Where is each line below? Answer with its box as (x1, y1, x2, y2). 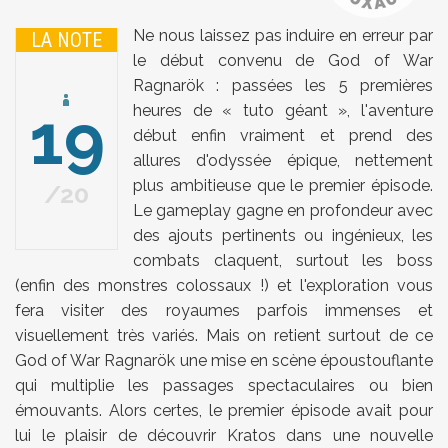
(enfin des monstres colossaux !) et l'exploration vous (15, 276, 433, 296)
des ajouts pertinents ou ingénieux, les (133, 226, 433, 246)
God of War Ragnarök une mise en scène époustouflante (15, 351, 433, 371)
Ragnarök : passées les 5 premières (133, 76, 433, 96)
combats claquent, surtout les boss (133, 251, 433, 271)
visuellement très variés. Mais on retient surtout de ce (15, 326, 433, 346)
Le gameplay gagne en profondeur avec (133, 201, 433, 221)
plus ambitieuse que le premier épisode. (133, 176, 433, 196)
